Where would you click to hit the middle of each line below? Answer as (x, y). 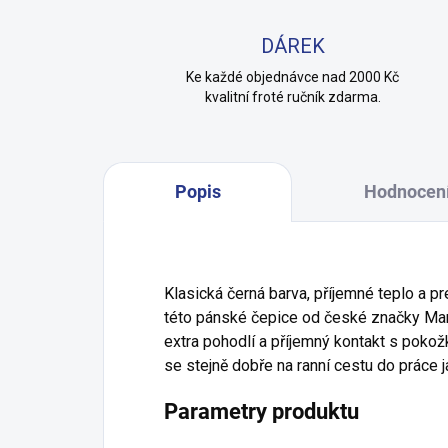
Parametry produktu (261, 412)
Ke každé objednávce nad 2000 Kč (293, 77)
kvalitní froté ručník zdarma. (292, 97)
